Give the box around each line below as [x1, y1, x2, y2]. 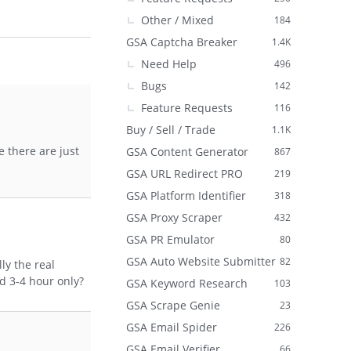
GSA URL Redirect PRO [126, 166, 243, 181]
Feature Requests [141, 100, 233, 115]
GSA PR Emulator [126, 232, 215, 247]
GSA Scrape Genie [126, 298, 220, 313]
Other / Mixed [141, 13, 214, 27]
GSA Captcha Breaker [126, 34, 237, 49]
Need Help [141, 56, 197, 71]
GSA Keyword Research [126, 276, 248, 291]
